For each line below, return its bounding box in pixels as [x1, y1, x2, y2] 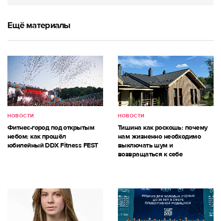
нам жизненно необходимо [118, 132, 201, 141]
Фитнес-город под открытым [7, 123, 95, 132]
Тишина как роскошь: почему [118, 123, 208, 132]
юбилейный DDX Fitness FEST [7, 141, 98, 150]
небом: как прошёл [7, 132, 66, 141]
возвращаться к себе [118, 150, 183, 159]
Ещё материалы [7, 20, 71, 31]
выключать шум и [118, 141, 173, 150]
